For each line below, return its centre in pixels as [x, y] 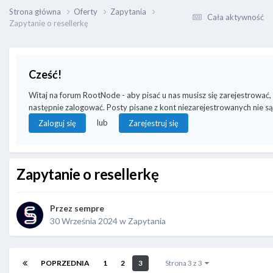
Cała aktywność [236, 17]
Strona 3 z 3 [185, 263]
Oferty [87, 11]
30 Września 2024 [84, 221]
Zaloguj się [57, 123]
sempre [89, 208]
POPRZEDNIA [65, 263]
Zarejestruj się [154, 123]
